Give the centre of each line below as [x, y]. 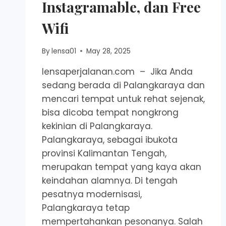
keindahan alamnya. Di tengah [110, 180]
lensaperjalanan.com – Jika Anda [117, 71]
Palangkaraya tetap [86, 208]
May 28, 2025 [109, 51]
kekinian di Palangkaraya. [97, 126]
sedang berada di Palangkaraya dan [123, 85]
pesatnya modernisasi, [92, 194]
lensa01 [64, 51]
